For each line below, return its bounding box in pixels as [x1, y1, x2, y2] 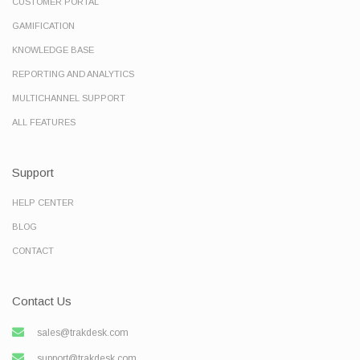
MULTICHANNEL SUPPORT [12, 93, 125, 104]
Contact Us [12, 294, 72, 309]
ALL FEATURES [12, 117, 76, 128]
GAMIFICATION [12, 21, 75, 31]
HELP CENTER [12, 198, 74, 208]
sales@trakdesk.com [37, 327, 129, 339]
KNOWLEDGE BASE [12, 45, 94, 55]
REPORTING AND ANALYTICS [12, 69, 134, 80]
